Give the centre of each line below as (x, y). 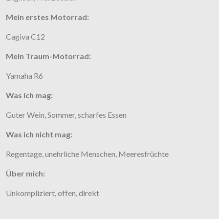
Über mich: (25, 174)
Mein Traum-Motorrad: (48, 56)
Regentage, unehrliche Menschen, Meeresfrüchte (87, 154)
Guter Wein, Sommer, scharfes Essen (66, 115)
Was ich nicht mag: (39, 134)
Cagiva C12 (25, 37)
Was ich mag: (29, 95)
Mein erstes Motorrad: (47, 17)
